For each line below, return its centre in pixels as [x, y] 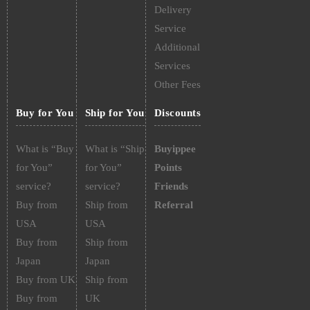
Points [168, 167]
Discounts [177, 113]
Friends [171, 186]
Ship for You [115, 113]
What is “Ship [115, 149]
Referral [173, 205]
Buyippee [175, 149]
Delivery [173, 10]
